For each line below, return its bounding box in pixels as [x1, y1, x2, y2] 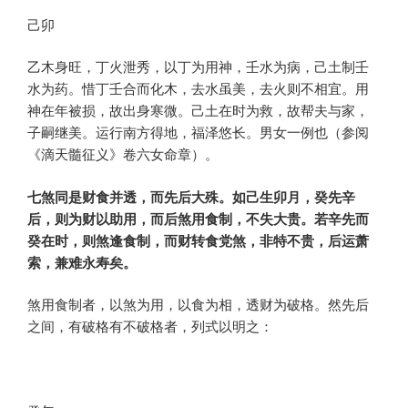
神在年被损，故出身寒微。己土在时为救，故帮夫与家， [27, 100, 369, 120]
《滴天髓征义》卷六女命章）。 [27, 144, 219, 164]
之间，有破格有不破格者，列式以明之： [27, 316, 273, 336]
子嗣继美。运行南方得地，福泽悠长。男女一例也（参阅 [27, 122, 369, 142]
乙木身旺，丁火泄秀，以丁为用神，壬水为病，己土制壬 [27, 56, 369, 76]
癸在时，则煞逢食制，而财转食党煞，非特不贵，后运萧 [27, 229, 369, 250]
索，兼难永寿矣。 [27, 251, 140, 272]
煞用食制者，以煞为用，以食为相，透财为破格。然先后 [27, 294, 369, 314]
